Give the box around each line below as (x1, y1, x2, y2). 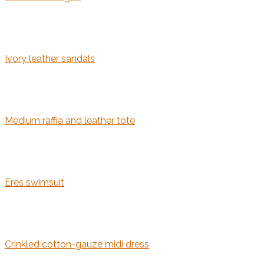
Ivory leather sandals (5, 53, 95, 65)
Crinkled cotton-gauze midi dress (5, 239, 149, 250)
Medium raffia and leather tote (5, 115, 135, 127)
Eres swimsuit (5, 177, 64, 189)
